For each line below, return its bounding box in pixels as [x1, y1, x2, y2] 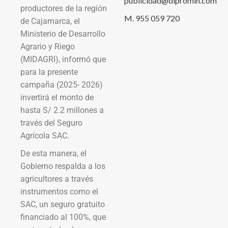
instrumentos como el [20, 186, 98, 196]
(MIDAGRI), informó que [20, 54, 106, 64]
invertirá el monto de [20, 92, 94, 102]
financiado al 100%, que [20, 212, 106, 222]
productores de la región [20, 3, 107, 13]
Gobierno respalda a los [20, 161, 105, 171]
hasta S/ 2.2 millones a [20, 105, 104, 115]
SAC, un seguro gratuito [20, 199, 105, 209]
